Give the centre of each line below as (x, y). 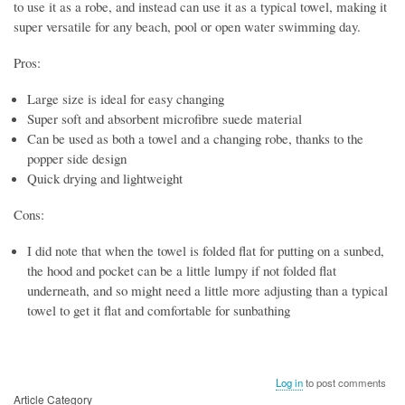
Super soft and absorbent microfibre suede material (165, 118)
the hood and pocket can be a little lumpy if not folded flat (182, 271)
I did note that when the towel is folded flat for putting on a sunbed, (206, 251)
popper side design (79, 158)
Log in (290, 383)
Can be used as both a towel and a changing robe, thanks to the (195, 138)
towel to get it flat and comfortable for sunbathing (159, 311)
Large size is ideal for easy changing (126, 98)
